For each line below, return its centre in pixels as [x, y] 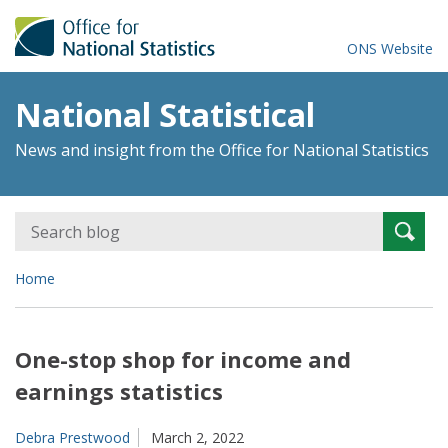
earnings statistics [119, 391]
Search [403, 222]
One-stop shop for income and [183, 359]
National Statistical [165, 114]
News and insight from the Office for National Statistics [222, 150]
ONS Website [389, 48]
